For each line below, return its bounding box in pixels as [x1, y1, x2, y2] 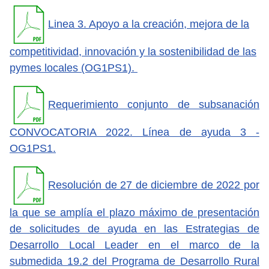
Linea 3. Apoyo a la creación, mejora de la [48, 17, 249, 30]
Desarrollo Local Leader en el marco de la [10, 238, 259, 251]
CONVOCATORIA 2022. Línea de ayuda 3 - [10, 125, 259, 138]
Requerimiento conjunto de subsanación [48, 98, 259, 110]
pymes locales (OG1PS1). [10, 61, 138, 74]
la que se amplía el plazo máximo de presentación [10, 206, 259, 219]
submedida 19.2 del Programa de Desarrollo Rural [10, 255, 259, 267]
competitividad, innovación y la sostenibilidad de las [10, 45, 256, 58]
